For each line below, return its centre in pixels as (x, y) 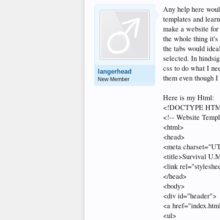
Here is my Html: (189, 97)
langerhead (115, 71)
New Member (114, 79)
